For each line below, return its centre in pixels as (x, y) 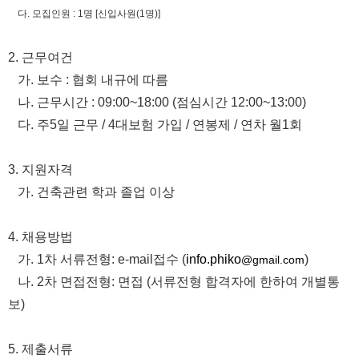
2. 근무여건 (40, 57)
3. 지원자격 (40, 169)
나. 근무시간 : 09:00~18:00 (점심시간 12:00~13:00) (157, 102)
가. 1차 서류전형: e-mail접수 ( (97, 259)
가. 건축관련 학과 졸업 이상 (91, 192)
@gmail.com (273, 260)
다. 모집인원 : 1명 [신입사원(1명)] (84, 14)
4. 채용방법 (40, 237)
